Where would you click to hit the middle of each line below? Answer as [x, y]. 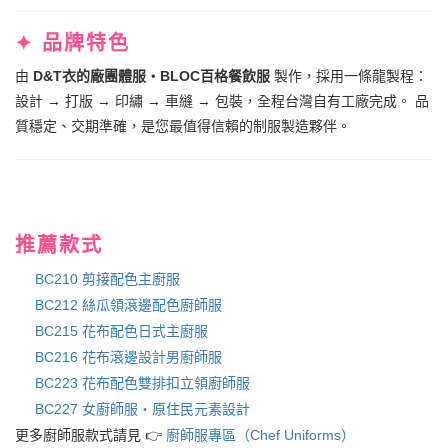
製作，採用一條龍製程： [349, 75]
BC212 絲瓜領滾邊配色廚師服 [128, 304]
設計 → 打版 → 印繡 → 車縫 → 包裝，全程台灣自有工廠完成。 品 [222, 100]
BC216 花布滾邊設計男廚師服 [128, 356]
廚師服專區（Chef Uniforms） [260, 434]
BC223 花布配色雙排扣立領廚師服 [142, 382]
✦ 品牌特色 [72, 42]
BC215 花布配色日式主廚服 [121, 330]
